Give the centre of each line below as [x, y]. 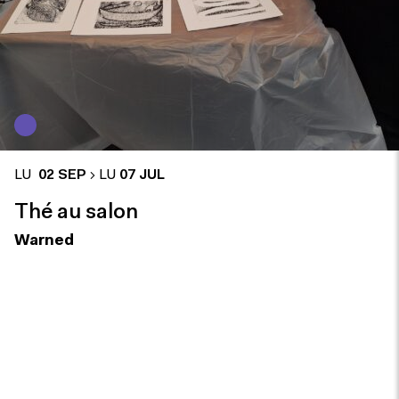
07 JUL [142, 175]
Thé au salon [76, 213]
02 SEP [61, 175]
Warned [44, 241]
